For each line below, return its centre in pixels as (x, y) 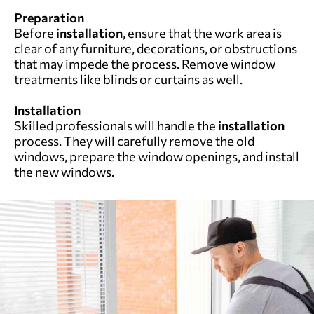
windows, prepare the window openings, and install (157, 157)
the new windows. (64, 172)
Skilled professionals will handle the (116, 126)
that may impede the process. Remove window (145, 64)
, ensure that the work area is (202, 33)
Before (35, 33)
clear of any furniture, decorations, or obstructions (156, 49)
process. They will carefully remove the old (134, 141)
